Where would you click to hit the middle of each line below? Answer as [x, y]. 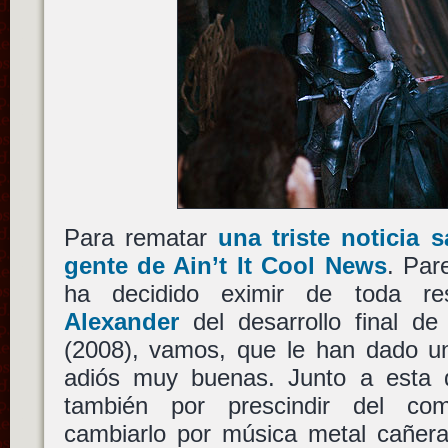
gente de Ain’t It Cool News [225, 266]
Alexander [121, 322]
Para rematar [140, 238]
